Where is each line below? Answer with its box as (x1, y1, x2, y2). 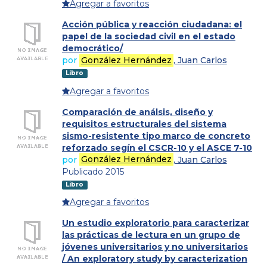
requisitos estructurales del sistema (62, 118, 226, 129)
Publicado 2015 (62, 166, 124, 177)
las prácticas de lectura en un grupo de (62, 229, 240, 241)
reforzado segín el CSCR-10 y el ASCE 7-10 (62, 142, 252, 153)
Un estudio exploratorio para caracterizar (62, 218, 249, 229)
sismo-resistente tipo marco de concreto (62, 130, 250, 141)
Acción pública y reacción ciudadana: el (62, 19, 242, 30)
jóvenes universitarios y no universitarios (62, 241, 248, 253)
